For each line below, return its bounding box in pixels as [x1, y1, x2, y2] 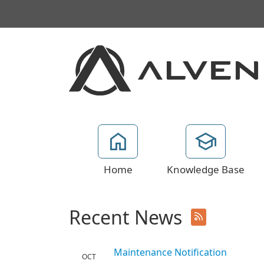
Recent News [69, 207, 182, 230]
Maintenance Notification [114, 247, 227, 259]
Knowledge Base [167, 164, 245, 176]
